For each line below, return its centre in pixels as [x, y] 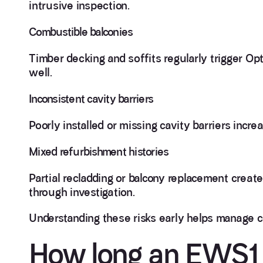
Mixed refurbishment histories [99, 151]
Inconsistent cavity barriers [91, 99]
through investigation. [82, 192]
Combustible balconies [81, 32]
